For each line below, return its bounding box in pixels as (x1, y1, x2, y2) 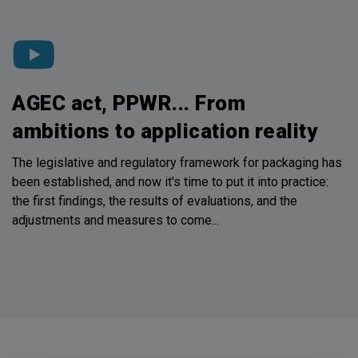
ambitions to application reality (12, 118, 317, 143)
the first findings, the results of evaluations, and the (12, 193, 297, 209)
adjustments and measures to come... (12, 212, 219, 228)
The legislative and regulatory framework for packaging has (12, 154, 342, 170)
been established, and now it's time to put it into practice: (12, 173, 328, 189)
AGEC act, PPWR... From (12, 90, 245, 115)
